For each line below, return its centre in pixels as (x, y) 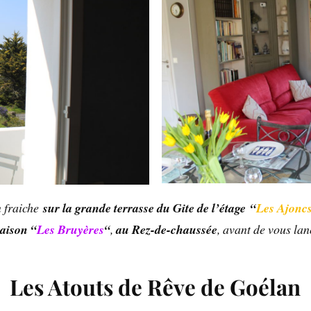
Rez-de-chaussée (175, 230)
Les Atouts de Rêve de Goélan (155, 287)
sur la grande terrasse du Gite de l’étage (145, 208)
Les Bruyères (71, 230)
